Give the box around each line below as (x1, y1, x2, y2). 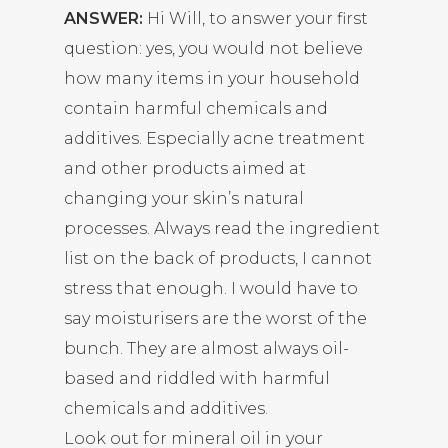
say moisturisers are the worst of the (64, 309, 367, 328)
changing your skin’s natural (64, 189, 304, 208)
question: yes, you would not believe (64, 39, 363, 58)
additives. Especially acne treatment (64, 129, 365, 148)
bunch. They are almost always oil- (64, 339, 349, 358)
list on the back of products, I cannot (64, 249, 372, 268)
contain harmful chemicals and (64, 99, 328, 118)
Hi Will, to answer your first (147, 9, 368, 28)
